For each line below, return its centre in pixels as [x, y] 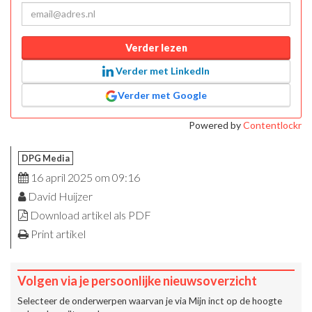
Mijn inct [206, 301]
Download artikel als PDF [91, 214]
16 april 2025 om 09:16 [84, 177]
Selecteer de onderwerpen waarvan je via [103, 301]
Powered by [216, 125]
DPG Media [46, 158]
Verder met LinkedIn [162, 70]
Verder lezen [156, 47]
